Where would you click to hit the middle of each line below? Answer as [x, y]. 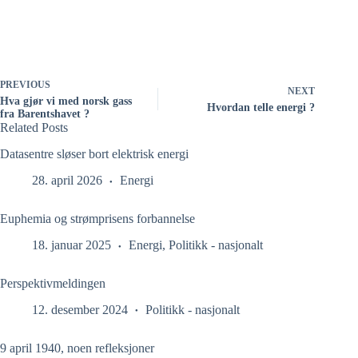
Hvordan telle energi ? [261, 108]
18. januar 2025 [72, 245]
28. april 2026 [67, 180]
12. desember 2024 [80, 309]
